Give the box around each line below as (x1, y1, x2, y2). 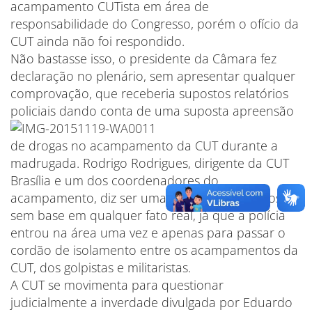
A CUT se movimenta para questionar (10, 276, 224, 293)
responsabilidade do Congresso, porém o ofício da (10, 15, 299, 32)
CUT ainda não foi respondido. (10, 33, 185, 49)
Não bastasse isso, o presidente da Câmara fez (10, 50, 276, 67)
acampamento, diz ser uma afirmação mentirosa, (10, 189, 291, 206)
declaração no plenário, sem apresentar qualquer (10, 68, 295, 84)
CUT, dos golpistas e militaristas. (10, 259, 191, 276)
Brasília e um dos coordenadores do (10, 172, 219, 189)
